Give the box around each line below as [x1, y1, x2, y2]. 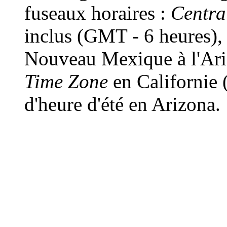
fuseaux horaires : [24, 2, 171, 24]
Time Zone [24, 70, 108, 92]
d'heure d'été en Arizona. [24, 93, 220, 115]
